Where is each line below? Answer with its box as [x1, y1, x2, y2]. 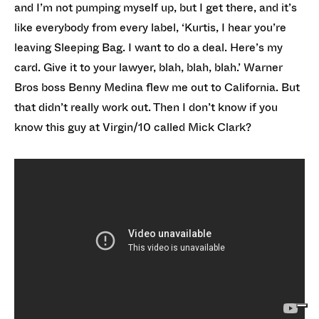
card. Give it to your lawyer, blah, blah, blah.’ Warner [14, 58, 283, 75]
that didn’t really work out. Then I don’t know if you [14, 98, 278, 115]
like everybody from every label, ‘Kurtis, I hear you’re [14, 19, 286, 36]
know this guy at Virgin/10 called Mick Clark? [14, 118, 251, 135]
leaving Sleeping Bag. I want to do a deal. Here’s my [14, 38, 283, 56]
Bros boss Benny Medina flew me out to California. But [14, 78, 300, 95]
